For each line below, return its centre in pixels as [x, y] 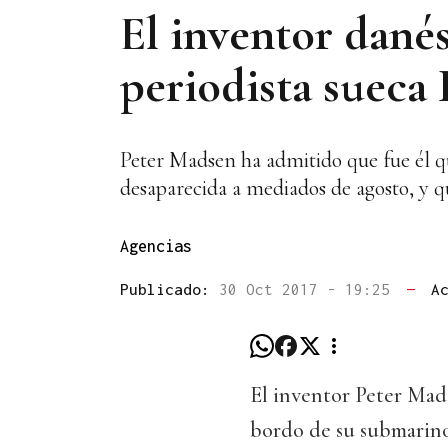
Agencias [156, 246]
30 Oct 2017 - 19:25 [309, 289]
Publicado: [169, 289]
